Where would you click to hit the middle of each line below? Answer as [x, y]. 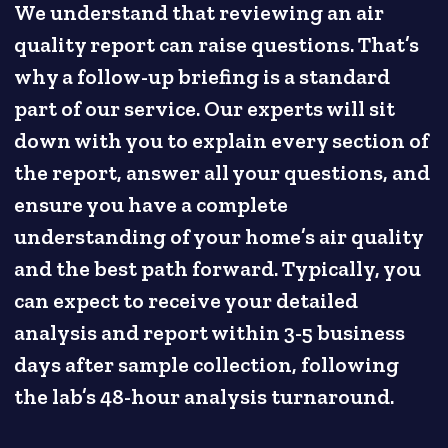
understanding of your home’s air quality [219, 236]
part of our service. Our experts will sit [205, 108]
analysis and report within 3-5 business [210, 332]
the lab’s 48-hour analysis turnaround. [204, 396]
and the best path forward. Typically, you [218, 268]
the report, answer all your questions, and [222, 172]
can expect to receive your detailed [186, 300]
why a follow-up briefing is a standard [202, 76]
